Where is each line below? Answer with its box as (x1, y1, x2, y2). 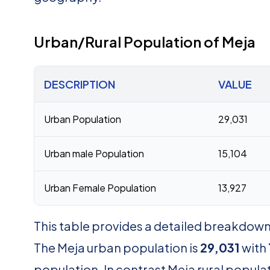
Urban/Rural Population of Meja (34, 33, 256, 51)
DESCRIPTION (44, 77, 115, 91)
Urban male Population (44, 147, 144, 160)
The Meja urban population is (34, 240, 200, 255)
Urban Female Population (44, 181, 156, 194)
